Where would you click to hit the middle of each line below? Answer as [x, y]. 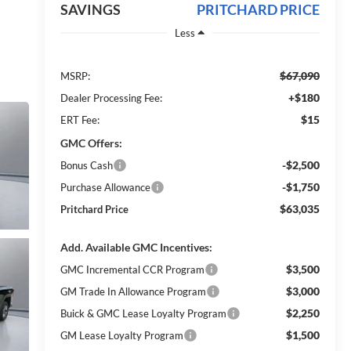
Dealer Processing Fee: [111, 98]
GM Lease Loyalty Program [121, 335]
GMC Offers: [91, 143]
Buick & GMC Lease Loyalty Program [143, 313]
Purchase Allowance [105, 187]
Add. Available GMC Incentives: [136, 247]
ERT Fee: [80, 119]
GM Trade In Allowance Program [133, 291]
